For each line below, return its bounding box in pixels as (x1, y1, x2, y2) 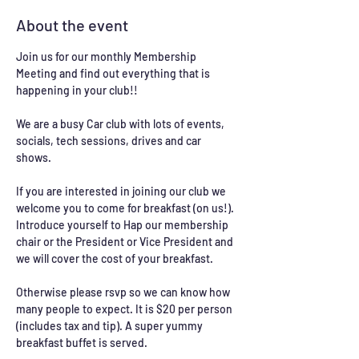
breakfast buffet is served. (16, 336, 150, 349)
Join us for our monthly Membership (16, 50, 199, 63)
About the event (16, 15, 128, 34)
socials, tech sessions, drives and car (16, 134, 204, 147)
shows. (16, 151, 54, 164)
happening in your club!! (16, 83, 138, 97)
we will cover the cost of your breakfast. (16, 252, 216, 265)
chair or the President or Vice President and (16, 235, 236, 248)
